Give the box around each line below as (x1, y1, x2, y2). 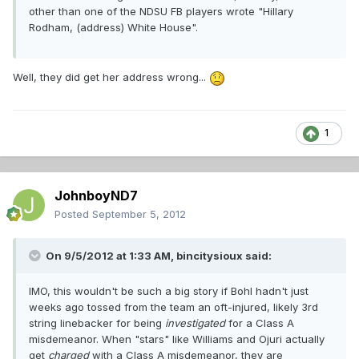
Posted (54, 208, 92, 221)
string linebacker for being (29, 317, 165, 330)
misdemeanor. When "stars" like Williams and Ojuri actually (29, 333, 325, 346)
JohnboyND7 (54, 188, 138, 204)
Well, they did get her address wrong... (13, 71, 209, 84)
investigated (165, 317, 225, 330)
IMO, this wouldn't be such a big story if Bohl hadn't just (29, 284, 309, 298)
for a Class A (225, 317, 294, 330)
